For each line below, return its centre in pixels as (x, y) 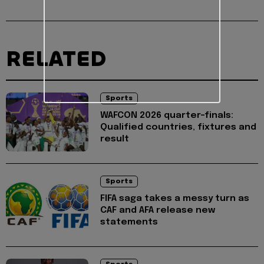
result (115, 139)
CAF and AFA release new (158, 210)
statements (129, 222)
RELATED (56, 59)
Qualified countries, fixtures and (178, 127)
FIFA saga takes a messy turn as (175, 198)
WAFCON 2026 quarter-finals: (167, 115)
